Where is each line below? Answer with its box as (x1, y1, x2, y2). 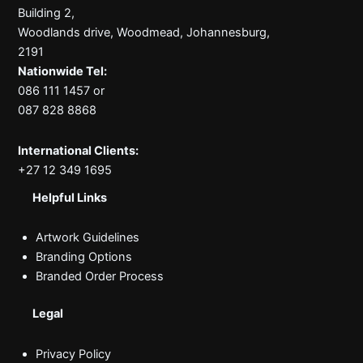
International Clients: (18, 143, 139, 158)
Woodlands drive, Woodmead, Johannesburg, (18, 25, 271, 41)
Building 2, (18, 6, 75, 21)
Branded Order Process (35, 269, 164, 284)
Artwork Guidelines (35, 230, 139, 246)
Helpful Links (32, 190, 107, 205)
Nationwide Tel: (18, 64, 108, 79)
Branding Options (35, 250, 132, 265)
